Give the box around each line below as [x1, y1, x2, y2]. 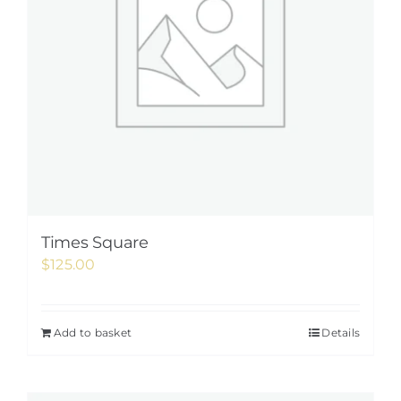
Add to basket [54, 326, 132, 339]
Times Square [41, 233, 149, 252]
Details [321, 326, 360, 339]
